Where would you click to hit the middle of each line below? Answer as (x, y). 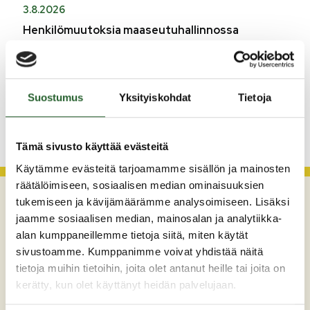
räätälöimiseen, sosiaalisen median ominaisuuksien (140, 185)
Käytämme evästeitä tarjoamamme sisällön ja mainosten (153, 168)
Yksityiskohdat (155, 98)
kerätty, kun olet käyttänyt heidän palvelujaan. (126, 284)
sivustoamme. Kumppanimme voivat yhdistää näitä (139, 251)
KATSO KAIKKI (81, 119)
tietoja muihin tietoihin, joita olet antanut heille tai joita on (151, 268)
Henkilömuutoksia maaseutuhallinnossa (130, 30)
